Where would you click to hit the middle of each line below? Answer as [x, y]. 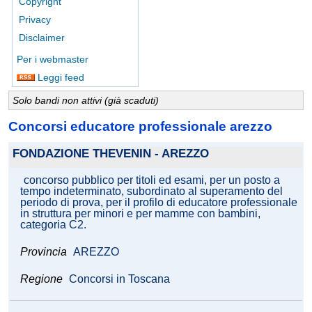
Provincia [45, 252]
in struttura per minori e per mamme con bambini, [140, 214]
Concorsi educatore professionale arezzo [140, 126]
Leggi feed [60, 77]
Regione [41, 279]
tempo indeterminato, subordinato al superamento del [151, 192]
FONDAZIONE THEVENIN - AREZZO [111, 154]
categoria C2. [53, 225]
